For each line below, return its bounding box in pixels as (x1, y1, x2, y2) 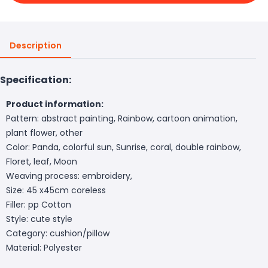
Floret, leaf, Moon (6, 155, 77, 167)
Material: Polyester (6, 241, 82, 254)
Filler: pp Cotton (6, 198, 71, 211)
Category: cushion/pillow (6, 227, 109, 239)
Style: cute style (6, 212, 72, 225)
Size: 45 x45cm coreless (6, 184, 106, 196)
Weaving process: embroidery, (6, 169, 132, 182)
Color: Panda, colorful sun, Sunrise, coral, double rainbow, (6, 141, 241, 153)
